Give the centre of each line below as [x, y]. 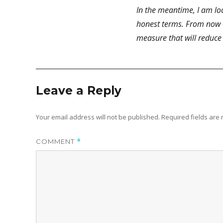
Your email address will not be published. [98, 117]
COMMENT [56, 141]
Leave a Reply [79, 90]
